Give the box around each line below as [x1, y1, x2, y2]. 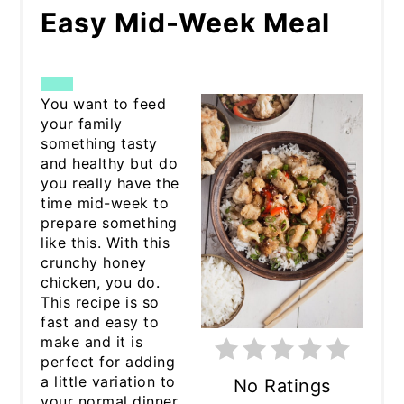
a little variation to [41, 372, 176, 390]
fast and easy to [41, 312, 160, 331]
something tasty [41, 133, 158, 152]
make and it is [41, 332, 143, 351]
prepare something [41, 213, 178, 232]
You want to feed [41, 94, 167, 113]
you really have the [41, 173, 179, 192]
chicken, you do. [41, 272, 161, 291]
